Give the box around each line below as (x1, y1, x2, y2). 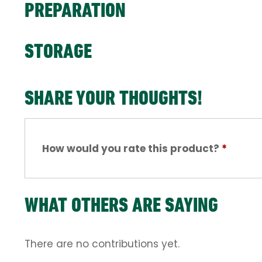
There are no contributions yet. (25, 237, 180, 251)
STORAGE (25, 39, 92, 64)
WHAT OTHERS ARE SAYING (25, 192, 218, 218)
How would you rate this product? (42, 141, 222, 156)
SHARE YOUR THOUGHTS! (25, 85, 202, 111)
